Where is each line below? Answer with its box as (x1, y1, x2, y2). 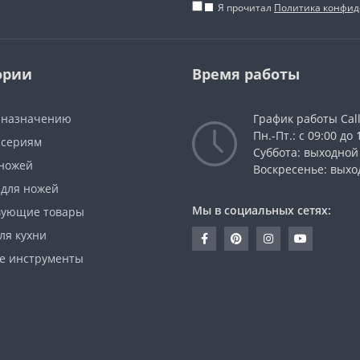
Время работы (192, 63, 300, 84)
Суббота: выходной (253, 144, 358, 160)
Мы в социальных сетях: (192, 202, 331, 218)
